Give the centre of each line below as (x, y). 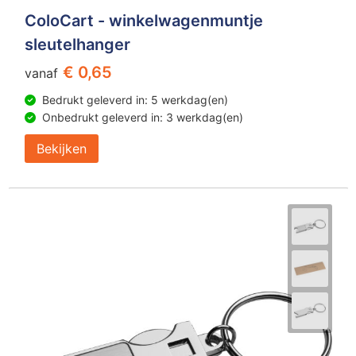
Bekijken (61, 148)
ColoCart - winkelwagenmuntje (143, 20)
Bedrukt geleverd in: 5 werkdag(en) (135, 99)
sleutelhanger (77, 44)
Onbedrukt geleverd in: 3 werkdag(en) (142, 117)
